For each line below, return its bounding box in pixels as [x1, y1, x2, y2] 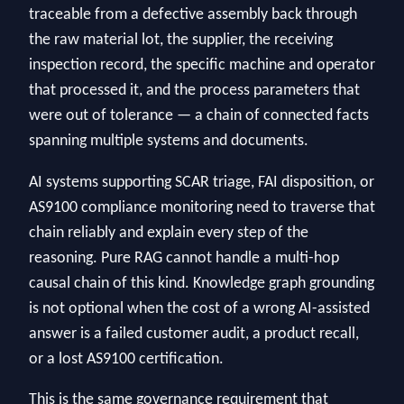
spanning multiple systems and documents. [29, 133, 308, 149]
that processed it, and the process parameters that [29, 82, 360, 98]
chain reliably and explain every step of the [29, 225, 308, 241]
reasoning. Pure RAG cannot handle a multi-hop [29, 250, 339, 266]
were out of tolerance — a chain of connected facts [29, 107, 369, 124]
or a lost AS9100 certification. [29, 351, 224, 367]
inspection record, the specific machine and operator [29, 57, 375, 73]
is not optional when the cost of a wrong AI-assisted [29, 300, 370, 317]
